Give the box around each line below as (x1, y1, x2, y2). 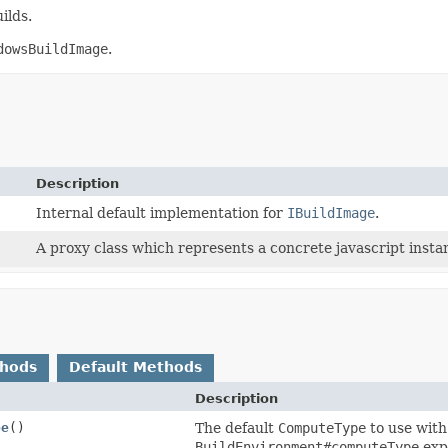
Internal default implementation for (36, 204, 288, 221)
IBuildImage (287, 204, 376, 221)
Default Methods (69, 358, 202, 375)
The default (195, 419, 278, 436)
